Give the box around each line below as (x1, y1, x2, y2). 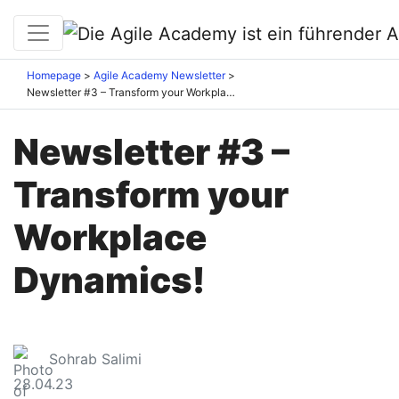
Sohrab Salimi (49, 350, 142, 369)
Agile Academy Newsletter (94, 69, 225, 83)
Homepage (27, 69, 81, 83)
